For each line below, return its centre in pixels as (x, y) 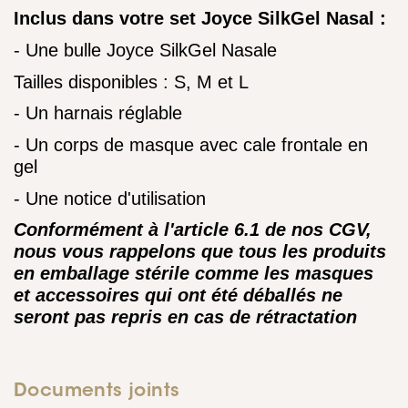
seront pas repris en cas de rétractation (185, 317)
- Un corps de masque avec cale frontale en (191, 144)
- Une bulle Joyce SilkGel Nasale (145, 50)
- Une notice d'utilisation (110, 198)
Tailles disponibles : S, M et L (131, 82)
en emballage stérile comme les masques (194, 274)
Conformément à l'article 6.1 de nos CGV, (193, 230)
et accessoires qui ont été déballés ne (178, 296)
